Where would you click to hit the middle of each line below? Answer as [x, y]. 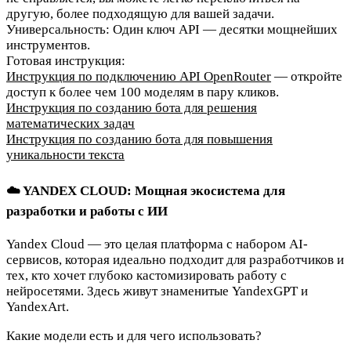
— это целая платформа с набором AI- [198, 244]
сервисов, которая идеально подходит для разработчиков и [175, 260]
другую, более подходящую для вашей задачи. [140, 14]
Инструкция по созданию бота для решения [132, 108]
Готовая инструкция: [66, 61]
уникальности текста [65, 155]
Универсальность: [58, 30]
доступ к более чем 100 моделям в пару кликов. [143, 92]
